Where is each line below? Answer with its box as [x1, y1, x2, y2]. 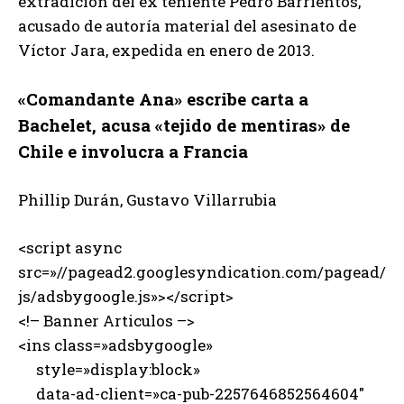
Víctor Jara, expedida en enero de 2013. [18, 39, 315, 60]
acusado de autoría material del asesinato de [18, 14, 356, 36]
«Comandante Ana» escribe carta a [18, 87, 308, 110]
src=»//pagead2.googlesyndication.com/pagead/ [18, 261, 386, 282]
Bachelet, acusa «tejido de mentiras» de [18, 113, 350, 136]
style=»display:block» [18, 358, 200, 380]
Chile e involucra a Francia [18, 139, 248, 162]
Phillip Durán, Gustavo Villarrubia [18, 188, 277, 210]
